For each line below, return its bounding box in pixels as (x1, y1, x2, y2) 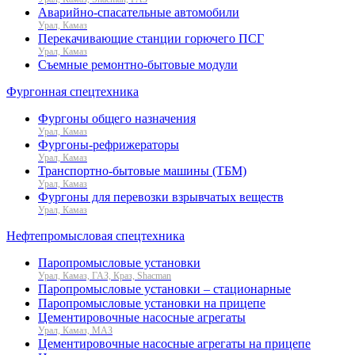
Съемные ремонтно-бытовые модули (38, 57, 238, 71)
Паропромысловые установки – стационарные (38, 281, 291, 296)
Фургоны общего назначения (38, 111, 196, 125)
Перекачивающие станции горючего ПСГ (38, 31, 264, 45)
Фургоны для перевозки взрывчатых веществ (38, 189, 284, 204)
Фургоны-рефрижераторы (38, 137, 179, 151)
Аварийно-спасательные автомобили (38, 5, 239, 19)
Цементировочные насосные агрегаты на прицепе (38, 336, 311, 350)
